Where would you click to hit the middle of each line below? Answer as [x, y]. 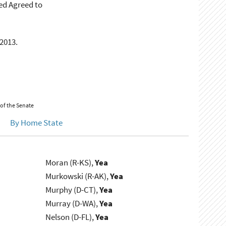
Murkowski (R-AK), [78, 176]
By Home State [36, 123]
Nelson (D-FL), [71, 217]
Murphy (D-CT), [73, 190]
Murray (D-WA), [73, 204]
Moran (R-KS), [70, 163]
